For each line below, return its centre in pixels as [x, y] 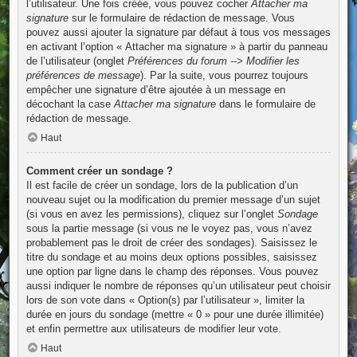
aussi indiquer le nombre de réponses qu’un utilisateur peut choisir [178, 286]
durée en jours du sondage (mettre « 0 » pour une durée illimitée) [175, 315]
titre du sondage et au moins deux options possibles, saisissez [171, 257]
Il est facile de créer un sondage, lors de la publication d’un [162, 186]
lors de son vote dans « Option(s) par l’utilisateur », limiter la [165, 300]
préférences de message [83, 76]
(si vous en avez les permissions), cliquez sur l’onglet [151, 214]
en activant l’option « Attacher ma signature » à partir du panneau [177, 47]
